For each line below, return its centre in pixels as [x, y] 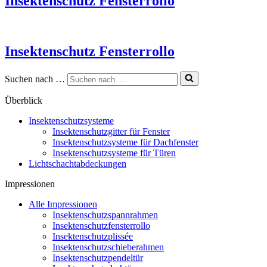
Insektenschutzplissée [93, 236]
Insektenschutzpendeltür [98, 257]
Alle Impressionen [63, 204]
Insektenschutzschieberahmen [108, 247]
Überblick [24, 100]
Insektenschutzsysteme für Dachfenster [125, 142]
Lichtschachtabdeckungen [77, 163]
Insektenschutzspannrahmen [105, 215]
